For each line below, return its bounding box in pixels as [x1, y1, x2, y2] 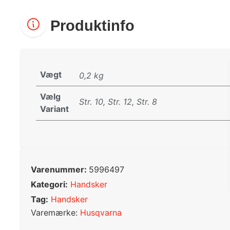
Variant [40, 103, 69, 114]
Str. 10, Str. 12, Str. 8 [79, 96, 157, 107]
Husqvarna [80, 207, 122, 218]
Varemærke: [31, 207, 80, 218]
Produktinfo [46, 17, 135, 34]
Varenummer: [31, 164, 89, 175]
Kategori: [31, 179, 68, 189]
